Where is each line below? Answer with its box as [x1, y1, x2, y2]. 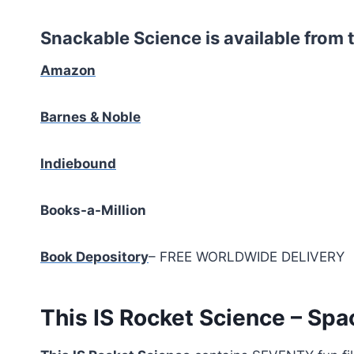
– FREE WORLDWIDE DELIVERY [149, 249, 345, 265]
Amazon [40, 62, 96, 78]
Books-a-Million [40, 202, 146, 218]
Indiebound [40, 156, 116, 171]
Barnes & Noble [40, 109, 141, 125]
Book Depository [40, 249, 149, 265]
